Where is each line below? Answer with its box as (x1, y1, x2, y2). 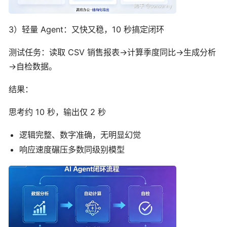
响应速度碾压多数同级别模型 (19, 144, 125, 155)
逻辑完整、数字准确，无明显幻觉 (19, 129, 141, 140)
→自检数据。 (9, 61, 57, 71)
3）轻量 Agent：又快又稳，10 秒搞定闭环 (9, 24, 164, 34)
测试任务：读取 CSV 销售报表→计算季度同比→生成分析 (9, 47, 216, 57)
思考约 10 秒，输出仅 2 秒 (9, 106, 106, 117)
